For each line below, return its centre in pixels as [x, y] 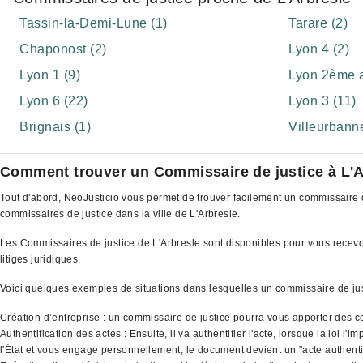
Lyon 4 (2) [319, 49]
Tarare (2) [318, 23]
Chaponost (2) [63, 49]
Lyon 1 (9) [50, 75]
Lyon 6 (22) [54, 101]
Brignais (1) [55, 127]
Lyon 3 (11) [322, 101]
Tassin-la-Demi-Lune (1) [94, 23]
